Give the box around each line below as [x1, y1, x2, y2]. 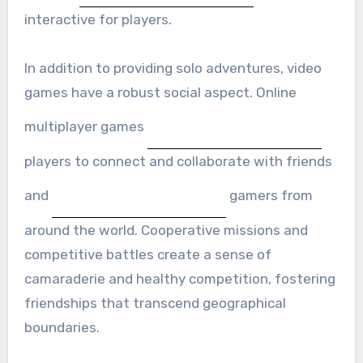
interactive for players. [23, 11, 172, 28]
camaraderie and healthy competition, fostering [23, 270, 335, 287]
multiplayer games [23, 117, 147, 135]
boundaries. [23, 318, 100, 335]
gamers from [225, 186, 313, 203]
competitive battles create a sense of [23, 246, 271, 263]
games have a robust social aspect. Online [23, 83, 297, 100]
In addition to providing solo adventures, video [23, 59, 322, 76]
